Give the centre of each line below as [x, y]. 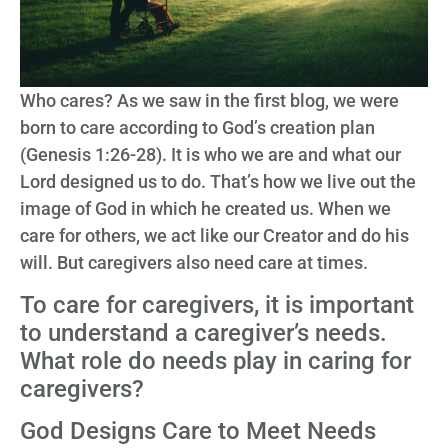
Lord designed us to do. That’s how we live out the [218, 182]
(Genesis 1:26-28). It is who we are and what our [210, 155]
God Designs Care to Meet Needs [198, 431]
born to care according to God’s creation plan [197, 128]
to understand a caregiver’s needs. [203, 332]
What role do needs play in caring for [215, 360]
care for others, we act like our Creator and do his [214, 236]
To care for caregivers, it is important [217, 304]
